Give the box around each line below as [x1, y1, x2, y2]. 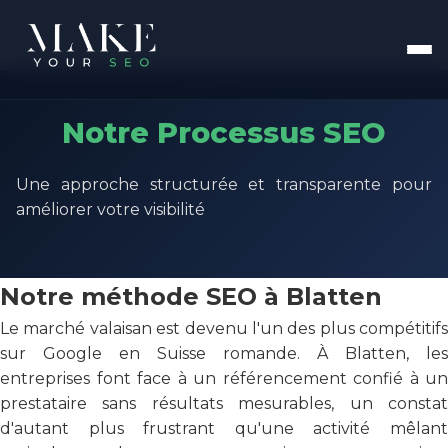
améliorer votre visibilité [16, 200, 205, 219]
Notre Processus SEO [62, 115, 386, 150]
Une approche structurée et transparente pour [16, 175, 432, 194]
